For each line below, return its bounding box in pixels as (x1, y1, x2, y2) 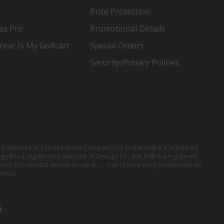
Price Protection (90, 5, 150, 17)
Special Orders (90, 39, 144, 51)
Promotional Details (90, 22, 165, 34)
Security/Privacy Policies (90, 56, 180, 68)
